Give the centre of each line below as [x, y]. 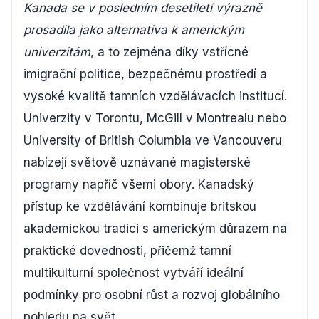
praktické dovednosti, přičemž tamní [127, 251]
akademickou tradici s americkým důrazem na [155, 229]
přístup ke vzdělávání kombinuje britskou [140, 206]
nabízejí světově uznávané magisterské [137, 162]
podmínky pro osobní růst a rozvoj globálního [152, 295]
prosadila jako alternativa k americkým [134, 30]
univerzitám [57, 52]
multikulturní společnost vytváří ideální [134, 273]
